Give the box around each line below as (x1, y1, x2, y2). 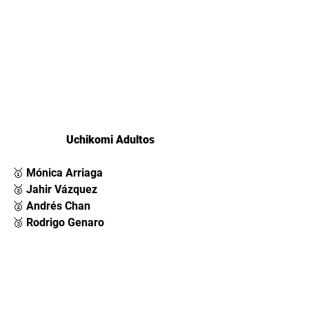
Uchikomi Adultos (66, 132, 154, 146)
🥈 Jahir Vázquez (12, 182, 100, 196)
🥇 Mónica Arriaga (12, 166, 106, 179)
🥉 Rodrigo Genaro (12, 215, 107, 229)
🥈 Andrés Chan (12, 199, 93, 212)
